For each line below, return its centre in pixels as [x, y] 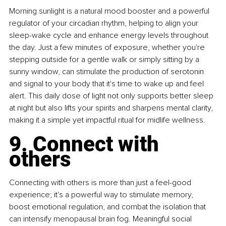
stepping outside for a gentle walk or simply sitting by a [105, 59]
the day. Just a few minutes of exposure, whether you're [108, 47]
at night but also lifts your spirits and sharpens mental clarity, [112, 108]
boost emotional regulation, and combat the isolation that [108, 207]
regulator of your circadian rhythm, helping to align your [105, 23]
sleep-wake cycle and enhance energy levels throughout [110, 35]
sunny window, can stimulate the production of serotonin [107, 71]
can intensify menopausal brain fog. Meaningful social [101, 219]
